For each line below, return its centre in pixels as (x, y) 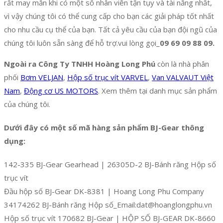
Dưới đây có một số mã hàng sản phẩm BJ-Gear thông (104, 128)
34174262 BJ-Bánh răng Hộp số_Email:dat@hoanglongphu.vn (108, 205)
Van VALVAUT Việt (183, 77)
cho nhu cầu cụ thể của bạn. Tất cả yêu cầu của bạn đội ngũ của (111, 30)
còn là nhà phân (182, 64)
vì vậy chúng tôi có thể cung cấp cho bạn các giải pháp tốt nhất (109, 16)
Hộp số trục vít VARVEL (108, 77)
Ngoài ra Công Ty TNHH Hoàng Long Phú (80, 64)
